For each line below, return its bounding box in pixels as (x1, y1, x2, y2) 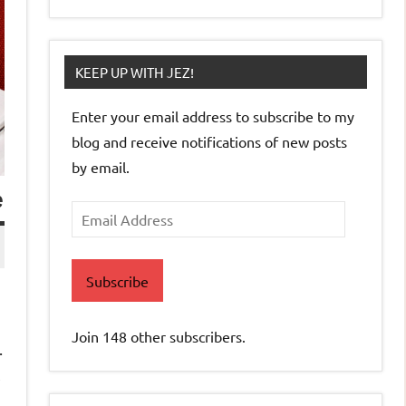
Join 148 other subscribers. (72, 327, 246, 346)
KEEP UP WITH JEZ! (75, 63, 194, 82)
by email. (72, 158, 130, 177)
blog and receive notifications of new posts (72, 132, 347, 151)
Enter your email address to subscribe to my (72, 107, 354, 126)
